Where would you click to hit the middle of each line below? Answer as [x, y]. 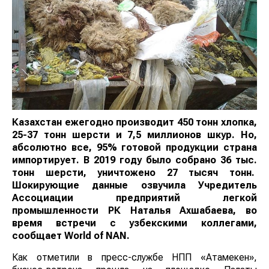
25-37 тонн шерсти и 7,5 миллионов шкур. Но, [134, 135]
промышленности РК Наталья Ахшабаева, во [134, 211]
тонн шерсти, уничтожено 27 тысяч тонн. [134, 173]
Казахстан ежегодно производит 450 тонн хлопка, [134, 122]
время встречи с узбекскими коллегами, [134, 223]
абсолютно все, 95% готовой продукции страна [134, 148]
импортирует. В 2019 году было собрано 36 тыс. [134, 160]
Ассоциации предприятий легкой [134, 198]
